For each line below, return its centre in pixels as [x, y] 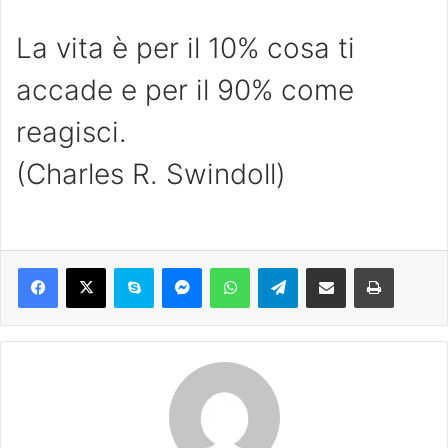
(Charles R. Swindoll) [151, 173]
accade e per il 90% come [185, 89]
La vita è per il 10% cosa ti [185, 47]
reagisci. [71, 131]
